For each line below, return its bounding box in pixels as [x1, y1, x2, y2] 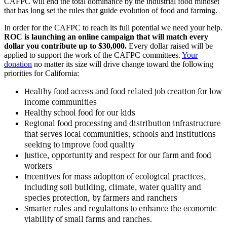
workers [24, 160, 52, 171]
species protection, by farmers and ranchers [24, 192, 177, 203]
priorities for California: [4, 68, 79, 78]
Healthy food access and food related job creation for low [24, 86, 222, 97]
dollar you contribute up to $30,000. [4, 41, 129, 50]
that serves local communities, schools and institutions [24, 128, 216, 139]
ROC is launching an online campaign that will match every [4, 32, 208, 41]
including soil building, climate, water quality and [24, 181, 201, 193]
